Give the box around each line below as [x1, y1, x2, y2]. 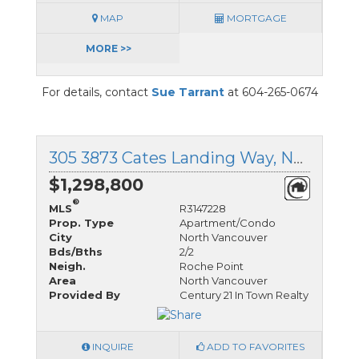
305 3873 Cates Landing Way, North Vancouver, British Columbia [293, 147, 303, 167]
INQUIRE [90, 341, 134, 353]
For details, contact [41, 84, 151, 99]
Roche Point [179, 259, 244, 272]
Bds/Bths [49, 244, 103, 258]
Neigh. [49, 259, 86, 272]
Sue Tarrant [151, 84, 224, 99]
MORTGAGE [224, 11, 287, 24]
